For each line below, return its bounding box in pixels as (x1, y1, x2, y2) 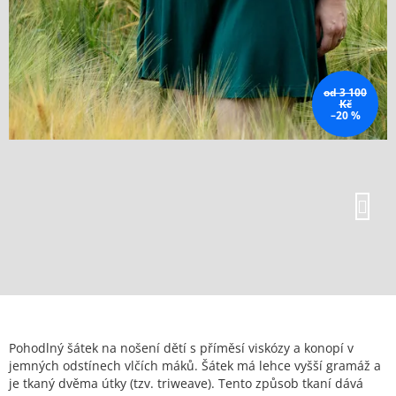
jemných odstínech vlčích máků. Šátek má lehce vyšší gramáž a (9, 357, 381, 375)
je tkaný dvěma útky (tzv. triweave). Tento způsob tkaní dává (9, 375, 363, 392)
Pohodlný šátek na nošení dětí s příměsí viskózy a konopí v (9, 339, 354, 357)
